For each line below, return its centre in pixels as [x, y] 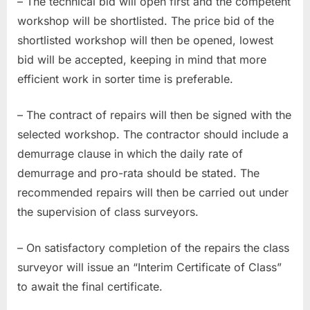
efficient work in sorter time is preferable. [125, 79]
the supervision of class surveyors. [108, 211]
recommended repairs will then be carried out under [153, 192]
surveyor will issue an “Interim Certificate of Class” [149, 267]
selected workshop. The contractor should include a [153, 134]
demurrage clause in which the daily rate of [130, 153]
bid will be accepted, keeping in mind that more [142, 59]
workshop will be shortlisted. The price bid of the [146, 20]
